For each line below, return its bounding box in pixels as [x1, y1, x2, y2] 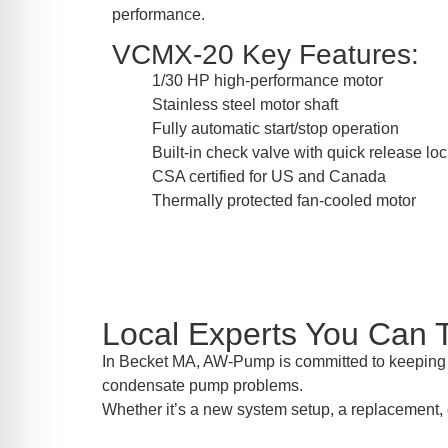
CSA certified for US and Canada [152, 168, 386, 186]
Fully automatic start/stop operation [152, 120, 399, 138]
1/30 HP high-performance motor [152, 72, 383, 90]
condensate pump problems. [102, 376, 303, 394]
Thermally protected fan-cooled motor [152, 192, 416, 210]
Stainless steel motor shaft [152, 96, 338, 114]
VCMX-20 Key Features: [112, 39, 419, 71]
